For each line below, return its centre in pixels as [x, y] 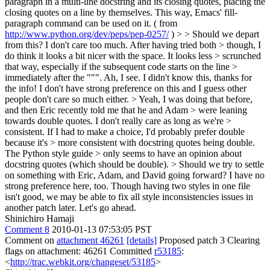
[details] [142, 240]
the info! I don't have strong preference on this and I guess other [126, 88]
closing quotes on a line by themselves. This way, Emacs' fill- [121, 12]
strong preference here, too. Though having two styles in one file [127, 186]
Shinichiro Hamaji [39, 218]
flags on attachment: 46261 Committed [80, 251]
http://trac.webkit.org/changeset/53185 [83, 262]
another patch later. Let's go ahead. [71, 208]
